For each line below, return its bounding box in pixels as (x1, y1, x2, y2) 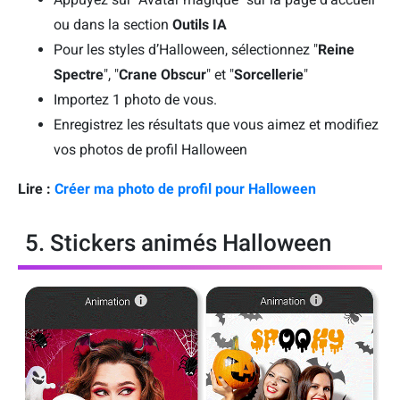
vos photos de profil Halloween (54, 140, 247, 158)
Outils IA (172, 15, 227, 33)
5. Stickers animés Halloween (25, 229, 331, 256)
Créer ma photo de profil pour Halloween (51, 179, 316, 197)
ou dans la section (54, 15, 172, 33)
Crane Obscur (119, 65, 206, 83)
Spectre (54, 65, 104, 83)
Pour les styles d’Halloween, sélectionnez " (54, 40, 318, 58)
